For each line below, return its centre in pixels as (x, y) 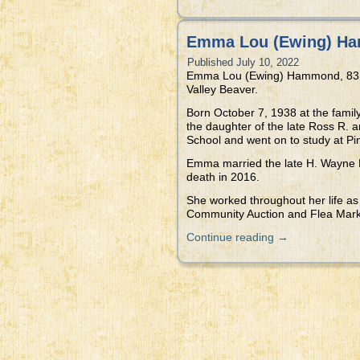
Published (210, 62)
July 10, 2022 (268, 62)
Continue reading (232, 237)
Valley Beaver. (222, 89)
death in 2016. (223, 177)
